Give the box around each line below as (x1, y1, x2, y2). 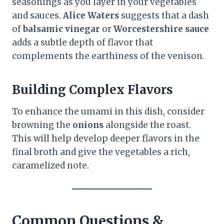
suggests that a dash (119, 9, 209, 21)
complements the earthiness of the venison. (12, 50, 204, 61)
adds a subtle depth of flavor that (12, 36, 153, 48)
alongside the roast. (103, 119, 191, 130)
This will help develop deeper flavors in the (12, 132, 199, 144)
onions (72, 119, 103, 130)
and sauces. (12, 9, 63, 21)
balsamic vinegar (23, 23, 100, 34)
